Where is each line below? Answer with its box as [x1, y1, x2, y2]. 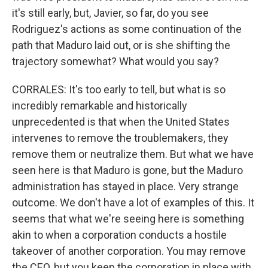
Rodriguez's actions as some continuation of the [12, 23, 242, 35]
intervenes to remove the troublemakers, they [12, 132, 229, 144]
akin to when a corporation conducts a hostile [12, 229, 227, 241]
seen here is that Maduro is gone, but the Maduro [12, 164, 243, 176]
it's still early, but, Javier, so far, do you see [12, 7, 209, 19]
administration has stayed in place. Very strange [12, 180, 239, 193]
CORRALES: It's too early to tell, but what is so [12, 83, 226, 96]
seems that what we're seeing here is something [12, 212, 244, 225]
